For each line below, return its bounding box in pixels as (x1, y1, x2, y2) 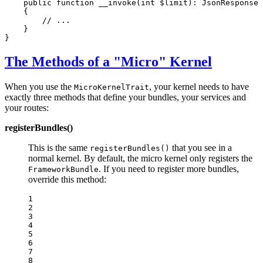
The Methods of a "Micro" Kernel (5, 53, 212, 69)
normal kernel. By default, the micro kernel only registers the (28, 153, 252, 163)
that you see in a (170, 142, 232, 153)
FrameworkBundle (28, 164, 99, 174)
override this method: (28, 174, 106, 184)
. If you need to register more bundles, (99, 163, 239, 174)
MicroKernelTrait (74, 82, 149, 92)
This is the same (28, 142, 90, 153)
